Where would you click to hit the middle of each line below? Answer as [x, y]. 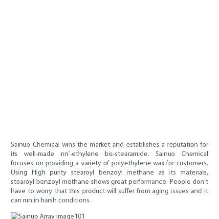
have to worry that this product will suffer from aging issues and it [109, 192]
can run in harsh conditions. [51, 201]
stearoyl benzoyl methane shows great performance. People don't [109, 182]
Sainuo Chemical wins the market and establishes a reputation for [109, 145]
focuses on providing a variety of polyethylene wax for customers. [109, 164]
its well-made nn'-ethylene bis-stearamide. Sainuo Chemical [109, 154]
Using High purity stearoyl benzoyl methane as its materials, [109, 173]
